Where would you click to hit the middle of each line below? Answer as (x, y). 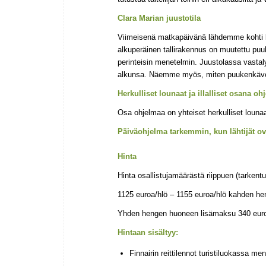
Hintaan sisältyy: (148, 233)
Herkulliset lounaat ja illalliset (172, 94)
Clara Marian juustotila (159, 18)
